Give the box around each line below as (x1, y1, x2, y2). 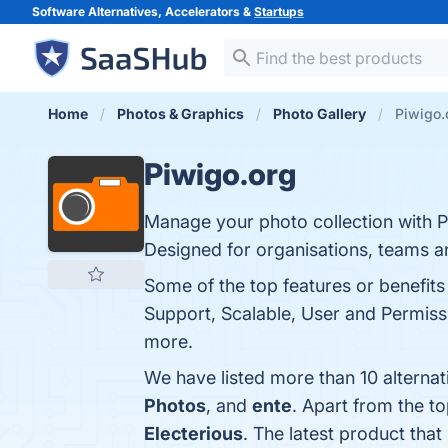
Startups (254, 4, 304, 19)
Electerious (144, 423, 243, 444)
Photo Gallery (273, 105, 366, 122)
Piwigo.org (144, 156, 296, 192)
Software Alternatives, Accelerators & (32, 4, 254, 19)
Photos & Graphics (117, 105, 244, 122)
